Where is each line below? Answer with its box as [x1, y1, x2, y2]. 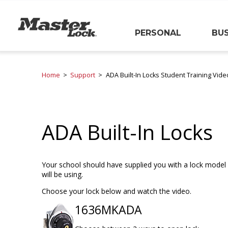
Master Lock [17, 18, 62, 28]
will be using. [42, 169, 83, 179]
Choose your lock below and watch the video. [42, 186, 191, 196]
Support [70, 71, 96, 79]
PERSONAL [135, 28, 181, 38]
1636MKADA [75, 201, 142, 218]
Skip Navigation [7, 49, 63, 59]
